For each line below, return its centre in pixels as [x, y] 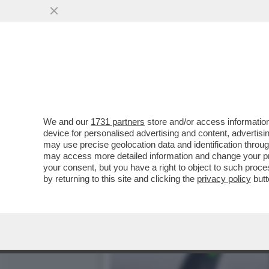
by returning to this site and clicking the [120, 179]
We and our [67, 122]
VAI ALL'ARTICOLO [170, 97]
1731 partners [118, 122]
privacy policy [224, 179]
